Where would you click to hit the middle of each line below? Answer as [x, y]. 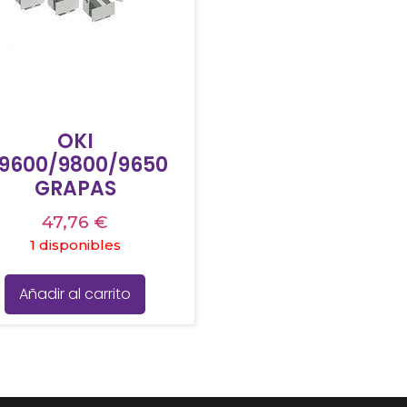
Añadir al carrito [75, 293]
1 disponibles [75, 245]
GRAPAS [75, 189]
